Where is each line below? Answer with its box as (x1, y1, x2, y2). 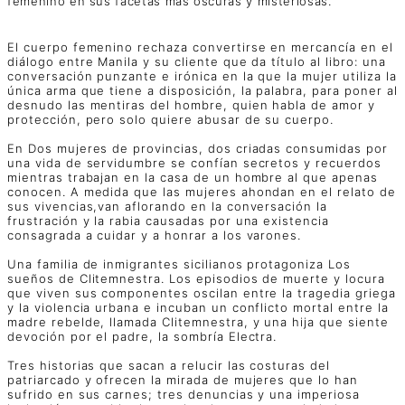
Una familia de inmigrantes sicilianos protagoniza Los (7, 256, 351, 271)
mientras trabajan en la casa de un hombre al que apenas (7, 169, 378, 184)
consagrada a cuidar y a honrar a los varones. (7, 227, 302, 242)
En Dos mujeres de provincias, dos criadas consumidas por (7, 140, 388, 155)
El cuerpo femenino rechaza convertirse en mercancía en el (7, 39, 393, 54)
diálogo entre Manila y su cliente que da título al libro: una (7, 53, 386, 69)
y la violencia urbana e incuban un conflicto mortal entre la (7, 299, 389, 315)
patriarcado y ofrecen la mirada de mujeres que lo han (7, 372, 358, 387)
